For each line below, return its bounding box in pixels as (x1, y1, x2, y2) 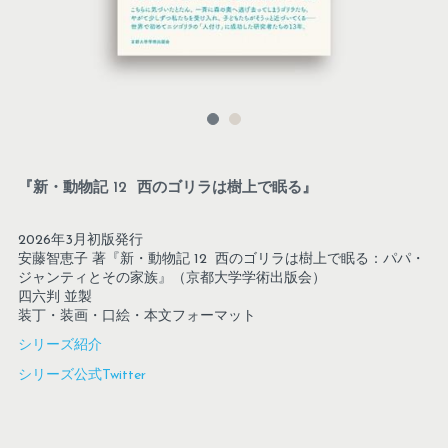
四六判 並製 (17, 290, 92, 305)
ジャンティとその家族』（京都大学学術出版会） (17, 271, 326, 286)
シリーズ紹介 (17, 338, 102, 353)
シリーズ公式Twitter (17, 368, 146, 383)
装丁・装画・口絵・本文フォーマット (17, 309, 256, 324)
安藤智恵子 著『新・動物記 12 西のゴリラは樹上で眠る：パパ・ (17, 252, 425, 267)
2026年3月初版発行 (17, 233, 143, 248)
